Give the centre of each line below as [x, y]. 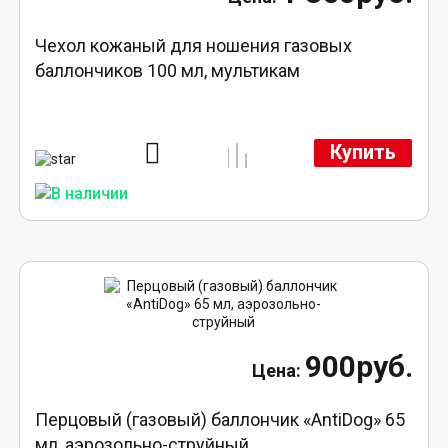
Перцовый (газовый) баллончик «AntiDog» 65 [220, 420]
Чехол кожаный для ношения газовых [194, 45]
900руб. [358, 367]
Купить [362, 153]
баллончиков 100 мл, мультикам [168, 70]
